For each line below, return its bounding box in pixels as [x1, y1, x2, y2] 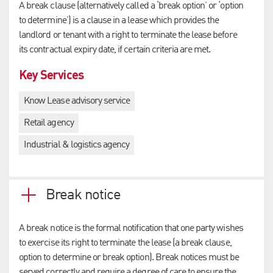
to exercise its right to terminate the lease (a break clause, [19, 238, 232, 248]
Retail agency [24, 118, 74, 128]
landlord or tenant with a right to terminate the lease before [19, 30, 237, 40]
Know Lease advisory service [24, 96, 130, 106]
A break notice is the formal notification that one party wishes [19, 223, 243, 233]
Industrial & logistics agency [24, 140, 130, 150]
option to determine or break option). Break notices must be [19, 252, 239, 263]
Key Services [19, 66, 83, 82]
